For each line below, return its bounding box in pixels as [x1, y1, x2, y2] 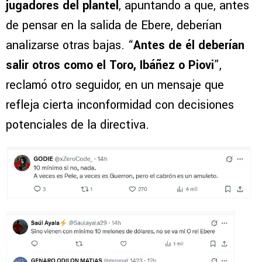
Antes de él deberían [133, 36, 244, 54]
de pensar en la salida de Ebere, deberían [6, 16, 222, 34]
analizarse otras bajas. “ [6, 36, 133, 54]
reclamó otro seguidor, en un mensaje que [6, 76, 224, 94]
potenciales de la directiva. [6, 116, 149, 133]
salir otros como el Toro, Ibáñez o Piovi [6, 56, 214, 74]
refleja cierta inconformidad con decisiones [6, 96, 234, 113]
